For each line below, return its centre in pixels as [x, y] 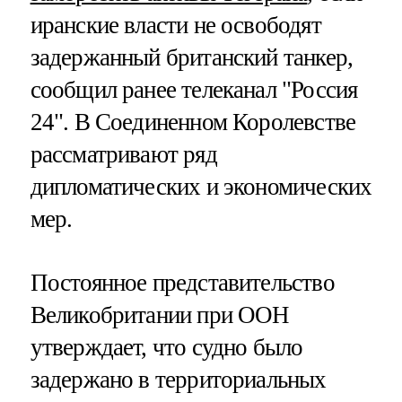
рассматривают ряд [123, 154]
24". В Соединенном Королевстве [193, 122]
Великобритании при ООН [160, 315]
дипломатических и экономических [201, 186]
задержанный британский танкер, [192, 57]
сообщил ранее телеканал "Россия [194, 89]
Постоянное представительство [182, 282]
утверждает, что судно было [166, 347]
